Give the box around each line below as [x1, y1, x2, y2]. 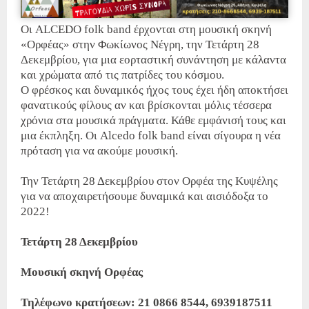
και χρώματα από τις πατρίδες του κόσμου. [21, 68, 224, 81]
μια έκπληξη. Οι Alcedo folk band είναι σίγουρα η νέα [21, 128, 281, 142]
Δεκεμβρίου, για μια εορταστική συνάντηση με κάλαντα [21, 52, 286, 66]
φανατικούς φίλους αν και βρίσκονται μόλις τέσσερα [21, 98, 272, 112]
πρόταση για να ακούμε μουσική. [21, 143, 178, 157]
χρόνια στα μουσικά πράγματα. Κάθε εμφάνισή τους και [21, 113, 286, 127]
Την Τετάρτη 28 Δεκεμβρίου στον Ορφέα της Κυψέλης [21, 174, 278, 188]
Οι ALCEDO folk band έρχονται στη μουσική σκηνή [21, 22, 272, 36]
